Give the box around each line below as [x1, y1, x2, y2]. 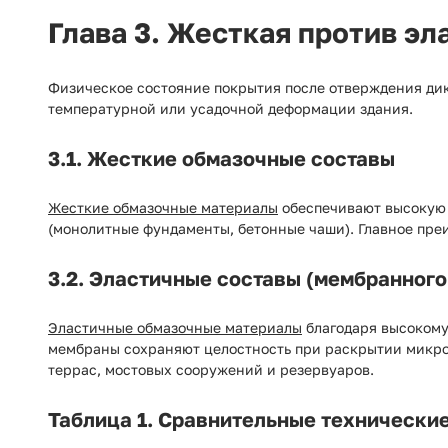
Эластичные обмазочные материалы [48, 319, 302, 336]
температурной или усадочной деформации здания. [48, 100, 413, 117]
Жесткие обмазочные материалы [48, 199, 278, 216]
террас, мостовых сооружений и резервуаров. [48, 361, 374, 378]
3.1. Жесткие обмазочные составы [48, 146, 395, 170]
